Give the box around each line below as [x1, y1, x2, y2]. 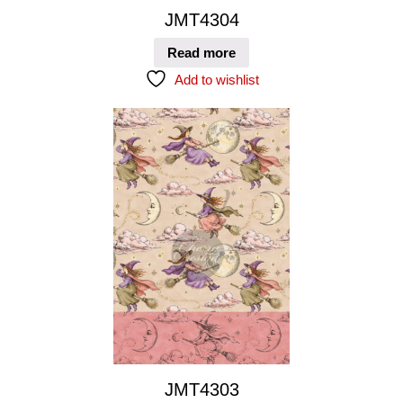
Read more [167, 44, 236, 60]
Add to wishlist [174, 71, 259, 87]
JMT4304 [164, 10, 239, 31]
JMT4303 [164, 379, 239, 399]
